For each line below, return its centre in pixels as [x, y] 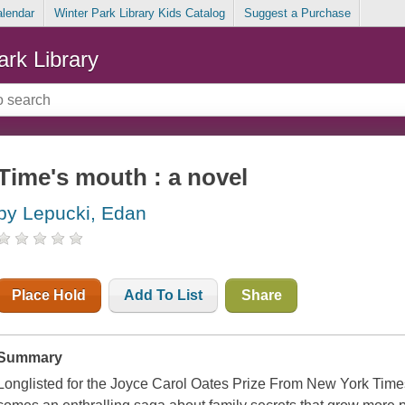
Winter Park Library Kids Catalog [139, 14]
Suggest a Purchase [297, 14]
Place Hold [49, 296]
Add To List [164, 296]
